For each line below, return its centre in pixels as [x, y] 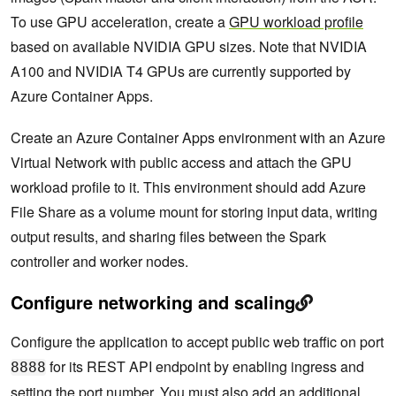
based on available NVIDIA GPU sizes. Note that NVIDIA [189, 47]
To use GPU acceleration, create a [120, 22]
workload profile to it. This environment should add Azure [188, 187]
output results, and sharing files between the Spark [168, 237]
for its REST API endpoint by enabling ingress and [205, 367]
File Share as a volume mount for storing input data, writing [194, 212]
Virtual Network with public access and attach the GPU [181, 163]
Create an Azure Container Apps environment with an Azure [198, 138]
